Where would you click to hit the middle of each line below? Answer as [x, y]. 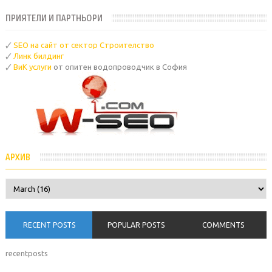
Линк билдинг [38, 56]
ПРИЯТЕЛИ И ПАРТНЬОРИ [54, 19]
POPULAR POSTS [136, 225]
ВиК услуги [32, 67]
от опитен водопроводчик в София [119, 67]
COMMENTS [223, 225]
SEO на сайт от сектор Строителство [83, 45]
